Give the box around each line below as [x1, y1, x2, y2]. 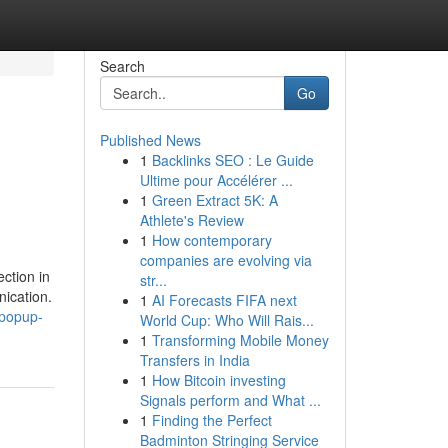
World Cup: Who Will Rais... [139, 310, 314, 330]
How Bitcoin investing [151, 370, 286, 390]
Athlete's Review [139, 210, 244, 230]
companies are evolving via [139, 250, 312, 270]
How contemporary [151, 230, 272, 250]
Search [99, 56, 145, 76]
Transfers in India [139, 350, 250, 370]
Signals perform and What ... [139, 390, 321, 410]
